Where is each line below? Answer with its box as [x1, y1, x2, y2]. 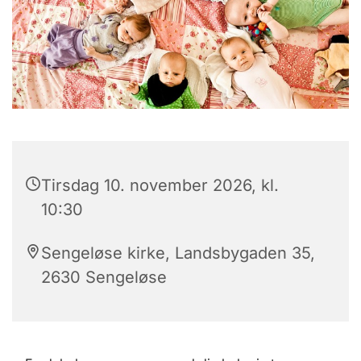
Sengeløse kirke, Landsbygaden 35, [41, 243, 315, 263]
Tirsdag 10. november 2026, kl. [41, 175, 279, 195]
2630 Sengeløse [41, 267, 167, 287]
